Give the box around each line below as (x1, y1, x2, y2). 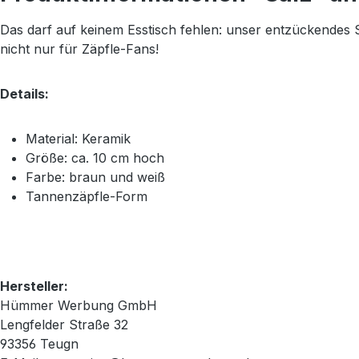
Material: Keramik (26, 131, 131, 147)
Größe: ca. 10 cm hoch (26, 150, 164, 167)
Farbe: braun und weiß (26, 169, 165, 186)
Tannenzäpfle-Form (26, 188, 147, 205)
